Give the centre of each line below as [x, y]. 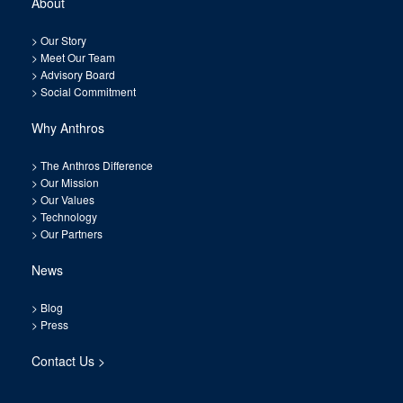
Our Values [67, 200]
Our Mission [70, 183]
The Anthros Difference [97, 166]
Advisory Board [78, 75]
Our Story [63, 40]
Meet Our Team [76, 58]
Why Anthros [68, 128]
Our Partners [70, 234]
